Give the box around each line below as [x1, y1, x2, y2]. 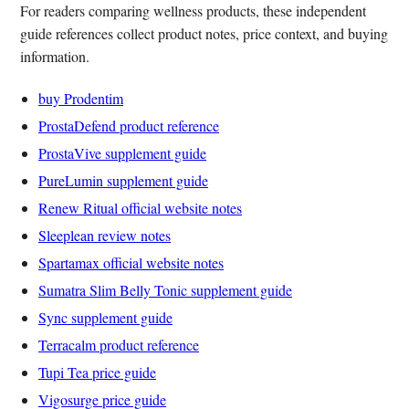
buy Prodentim [38, 88, 123, 108]
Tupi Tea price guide [38, 362, 156, 382]
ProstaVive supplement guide [38, 142, 206, 163]
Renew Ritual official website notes [38, 197, 242, 217]
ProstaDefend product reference [38, 115, 219, 135]
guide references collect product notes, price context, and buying [20, 23, 388, 43]
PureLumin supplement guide [38, 170, 208, 190]
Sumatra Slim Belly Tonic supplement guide [38, 279, 292, 299]
